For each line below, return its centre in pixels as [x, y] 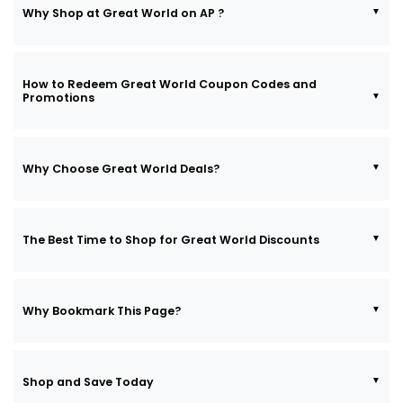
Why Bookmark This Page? [102, 310]
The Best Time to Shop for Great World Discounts [171, 239]
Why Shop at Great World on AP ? [123, 13]
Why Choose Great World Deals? [121, 168]
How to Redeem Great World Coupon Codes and [170, 84]
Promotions [58, 97]
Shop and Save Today [88, 381]
